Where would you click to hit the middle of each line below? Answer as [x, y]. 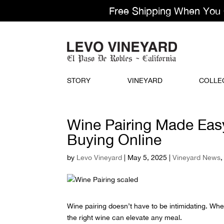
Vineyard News [197, 157]
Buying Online [114, 139]
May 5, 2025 [147, 157]
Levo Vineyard [99, 157]
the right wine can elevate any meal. [125, 217]
